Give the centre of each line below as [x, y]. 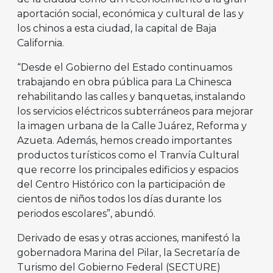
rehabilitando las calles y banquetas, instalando [131, 96]
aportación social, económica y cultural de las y [130, 13]
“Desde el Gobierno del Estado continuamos [125, 67]
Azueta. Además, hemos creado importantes [124, 140]
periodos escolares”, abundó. [86, 213]
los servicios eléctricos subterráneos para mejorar [135, 111]
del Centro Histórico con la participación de [121, 184]
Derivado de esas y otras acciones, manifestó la [129, 238]
